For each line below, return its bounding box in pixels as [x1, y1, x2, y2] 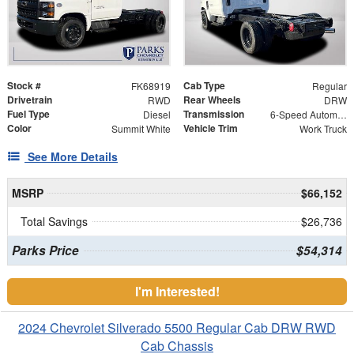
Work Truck [299, 122, 347, 136]
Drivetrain [7, 92, 52, 107]
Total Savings [21, 213, 88, 230]
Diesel [142, 107, 171, 122]
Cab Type [183, 78, 225, 93]
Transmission [183, 107, 244, 122]
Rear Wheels [183, 92, 241, 107]
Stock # [7, 78, 41, 93]
